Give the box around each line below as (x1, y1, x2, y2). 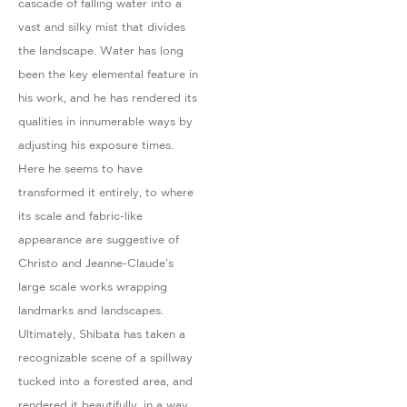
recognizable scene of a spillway (18, 350, 193, 364)
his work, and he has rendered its (18, 90, 197, 104)
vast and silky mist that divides (18, 19, 185, 34)
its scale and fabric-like (18, 208, 143, 223)
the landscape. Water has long (18, 43, 184, 57)
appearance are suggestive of (18, 232, 179, 246)
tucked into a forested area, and (18, 373, 193, 388)
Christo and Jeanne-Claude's (18, 255, 174, 270)
